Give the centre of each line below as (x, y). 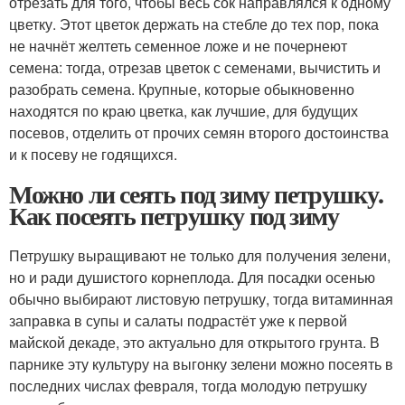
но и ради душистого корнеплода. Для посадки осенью (192, 277)
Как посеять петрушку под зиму (174, 215)
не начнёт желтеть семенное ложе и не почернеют (178, 45)
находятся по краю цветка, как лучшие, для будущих (184, 110)
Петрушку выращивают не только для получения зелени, (200, 255)
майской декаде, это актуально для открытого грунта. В (194, 342)
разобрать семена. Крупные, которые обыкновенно (182, 89)
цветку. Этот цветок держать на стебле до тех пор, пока (194, 24)
